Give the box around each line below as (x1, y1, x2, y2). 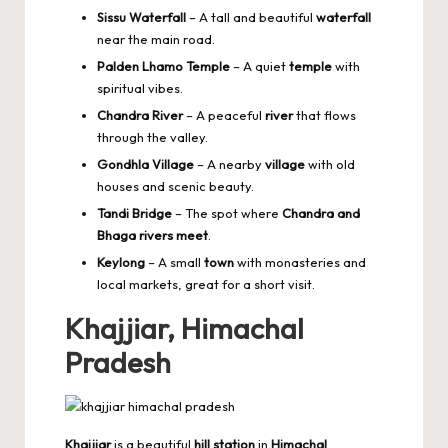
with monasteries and (234, 254, 366, 271)
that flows (293, 106, 356, 123)
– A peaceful (183, 106, 265, 123)
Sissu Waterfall (97, 8, 186, 25)
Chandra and (282, 205, 360, 222)
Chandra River (97, 106, 183, 123)
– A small (145, 254, 204, 271)
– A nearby (194, 155, 265, 172)
